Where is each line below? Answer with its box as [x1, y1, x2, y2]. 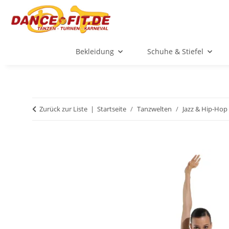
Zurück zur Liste [39, 104, 87, 114]
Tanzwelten [137, 104, 172, 114]
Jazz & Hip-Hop [182, 104, 227, 114]
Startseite [97, 104, 126, 114]
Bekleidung [75, 47, 114, 57]
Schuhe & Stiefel [147, 47, 203, 57]
